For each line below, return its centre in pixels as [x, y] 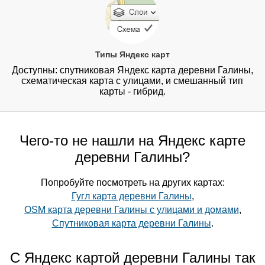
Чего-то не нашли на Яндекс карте [132, 141]
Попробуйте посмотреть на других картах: [132, 183]
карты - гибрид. [132, 92]
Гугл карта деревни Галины [131, 196]
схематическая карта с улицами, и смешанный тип [132, 81]
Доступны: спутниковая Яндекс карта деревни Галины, [132, 70]
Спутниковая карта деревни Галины [131, 224]
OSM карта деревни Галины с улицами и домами [131, 210]
